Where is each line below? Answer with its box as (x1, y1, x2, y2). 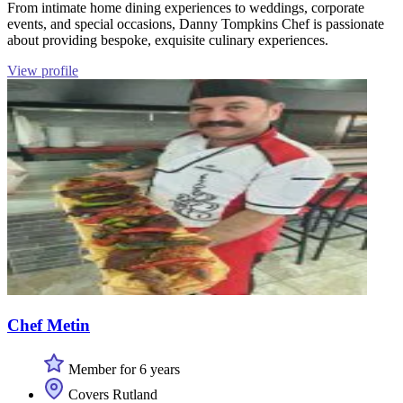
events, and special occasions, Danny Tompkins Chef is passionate (7, 16, 384, 32)
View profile (7, 63, 78, 79)
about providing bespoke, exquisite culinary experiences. (7, 32, 328, 49)
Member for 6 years (65, 361, 180, 377)
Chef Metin (7, 315, 90, 335)
